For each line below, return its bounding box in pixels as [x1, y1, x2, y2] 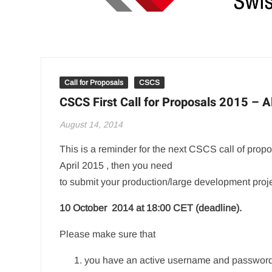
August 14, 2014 [59, 119, 123, 129]
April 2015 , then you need [59, 160, 173, 171]
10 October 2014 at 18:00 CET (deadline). [59, 202, 242, 213]
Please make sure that [59, 228, 156, 239]
